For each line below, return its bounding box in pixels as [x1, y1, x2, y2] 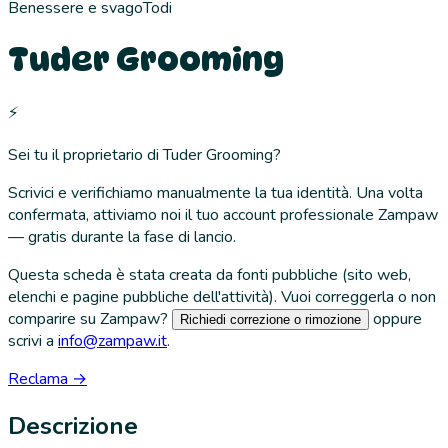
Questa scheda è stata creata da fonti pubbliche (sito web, [8, 263, 411, 286]
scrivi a [8, 329, 54, 352]
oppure [373, 307, 422, 330]
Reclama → [8, 367, 87, 390]
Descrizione [8, 409, 138, 442]
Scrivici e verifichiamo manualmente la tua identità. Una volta [8, 181, 423, 204]
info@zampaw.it [58, 329, 167, 352]
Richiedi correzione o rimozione [180, 311, 361, 327]
